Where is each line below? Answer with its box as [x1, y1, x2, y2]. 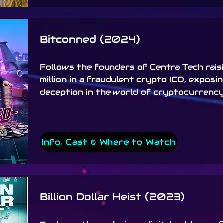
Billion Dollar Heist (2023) [40, 190, 185, 203]
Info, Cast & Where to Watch [41, 136, 176, 147]
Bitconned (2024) [40, 33, 140, 46]
